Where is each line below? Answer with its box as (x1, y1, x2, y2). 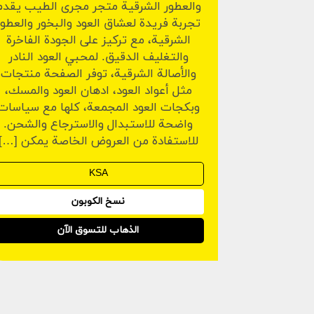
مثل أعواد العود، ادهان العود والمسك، (4, 83, 192, 100)
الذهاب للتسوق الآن (57, 224, 139, 238)
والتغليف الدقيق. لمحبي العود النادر (8, 49, 189, 67)
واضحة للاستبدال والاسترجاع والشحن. (4, 116, 193, 134)
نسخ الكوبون (71, 195, 125, 209)
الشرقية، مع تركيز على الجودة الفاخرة (6, 32, 191, 50)
